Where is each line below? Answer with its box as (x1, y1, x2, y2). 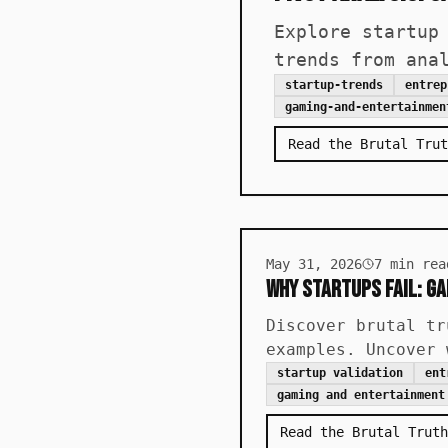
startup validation (277, 366, 403, 380)
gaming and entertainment (277, 388, 445, 402)
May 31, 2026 (266, 256, 362, 272)
